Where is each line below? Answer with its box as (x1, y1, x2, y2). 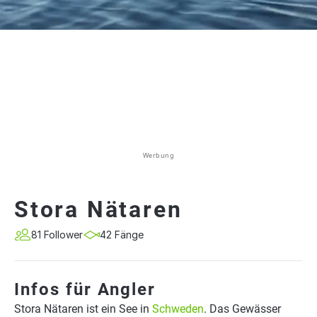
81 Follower (31, 229, 83, 241)
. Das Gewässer (204, 302, 281, 316)
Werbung (142, 151, 175, 160)
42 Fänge (100, 229, 144, 241)
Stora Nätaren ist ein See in (14, 302, 152, 316)
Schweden (152, 302, 204, 316)
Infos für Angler (14, 279, 156, 299)
